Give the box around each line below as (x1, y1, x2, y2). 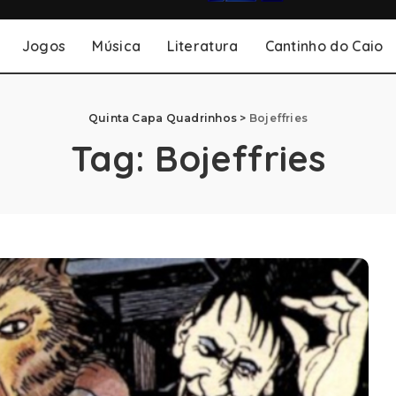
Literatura (167, 37, 239, 55)
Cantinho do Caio (264, 37, 384, 55)
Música (92, 37, 141, 55)
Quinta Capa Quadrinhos (88, 111, 238, 125)
